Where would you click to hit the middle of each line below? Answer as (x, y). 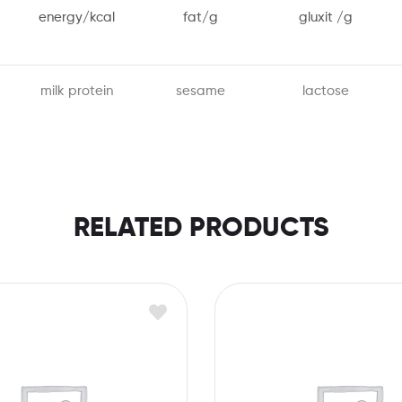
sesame (201, 91)
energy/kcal (76, 17)
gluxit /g (325, 17)
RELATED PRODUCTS (201, 228)
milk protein (76, 91)
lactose (325, 91)
